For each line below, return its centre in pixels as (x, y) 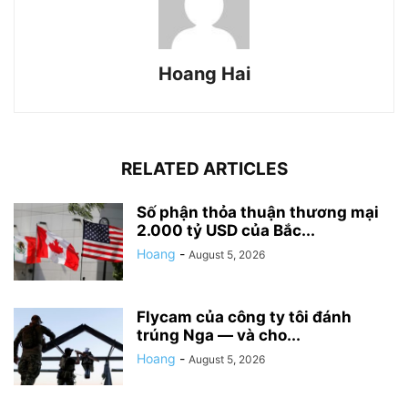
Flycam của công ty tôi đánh (244, 317)
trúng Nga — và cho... (219, 336)
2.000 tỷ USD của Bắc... (226, 231)
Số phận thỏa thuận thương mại (258, 213)
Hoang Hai (204, 74)
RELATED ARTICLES (204, 169)
